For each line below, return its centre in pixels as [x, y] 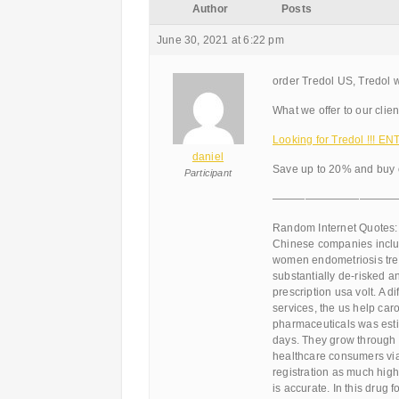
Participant [208, 173]
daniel [208, 157]
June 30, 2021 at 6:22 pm [220, 40]
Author [210, 9]
